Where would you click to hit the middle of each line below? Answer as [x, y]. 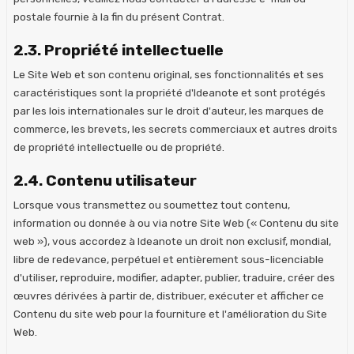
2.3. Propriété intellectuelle [119, 50]
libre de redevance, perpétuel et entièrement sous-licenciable [169, 259]
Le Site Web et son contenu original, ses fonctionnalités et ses [169, 74]
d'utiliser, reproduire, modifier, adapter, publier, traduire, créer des [174, 277]
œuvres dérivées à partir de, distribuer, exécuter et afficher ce [169, 295]
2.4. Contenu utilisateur [105, 180]
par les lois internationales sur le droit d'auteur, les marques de [169, 110]
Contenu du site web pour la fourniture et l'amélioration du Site [170, 313]
